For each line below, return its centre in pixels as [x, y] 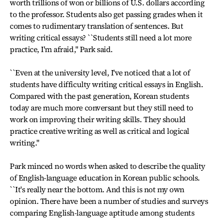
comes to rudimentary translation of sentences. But [97, 26]
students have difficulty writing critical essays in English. [107, 84]
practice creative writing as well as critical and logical [100, 131]
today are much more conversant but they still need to [101, 108]
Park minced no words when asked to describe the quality [108, 166]
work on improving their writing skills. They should [98, 119]
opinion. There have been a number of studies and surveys [109, 201]
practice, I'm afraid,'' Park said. [61, 49]
